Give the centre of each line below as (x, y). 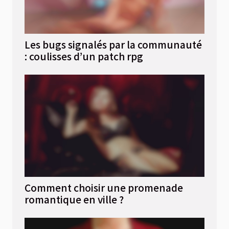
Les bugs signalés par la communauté (113, 45)
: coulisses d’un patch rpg (84, 56)
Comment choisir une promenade (104, 188)
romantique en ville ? (74, 200)
